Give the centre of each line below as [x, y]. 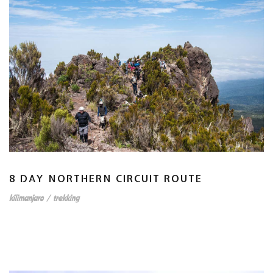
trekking [66, 198]
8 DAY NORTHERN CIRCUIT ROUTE [106, 179]
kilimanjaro [26, 198]
